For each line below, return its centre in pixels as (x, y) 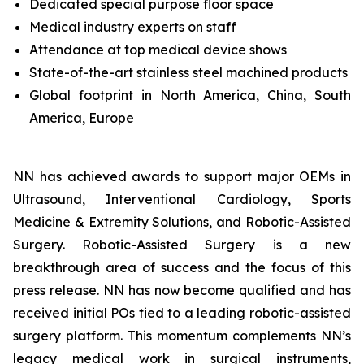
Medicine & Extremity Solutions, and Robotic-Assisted (182, 222)
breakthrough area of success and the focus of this (182, 267)
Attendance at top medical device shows (158, 50)
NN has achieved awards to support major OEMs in (182, 176)
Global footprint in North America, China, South (190, 95)
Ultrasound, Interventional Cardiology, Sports (182, 199)
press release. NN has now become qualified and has (182, 290)
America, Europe (82, 118)
